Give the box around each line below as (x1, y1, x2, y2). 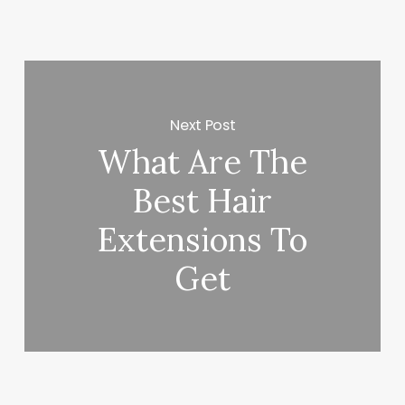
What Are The (98, 141, 308, 184)
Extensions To (98, 219, 308, 261)
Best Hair (133, 180, 273, 222)
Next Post (170, 114, 236, 136)
